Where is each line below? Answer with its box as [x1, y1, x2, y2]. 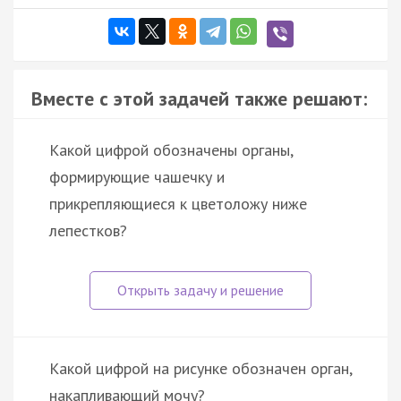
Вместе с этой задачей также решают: [31, 85, 367, 111]
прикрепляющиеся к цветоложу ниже [49, 192, 307, 214]
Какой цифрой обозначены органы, [49, 139, 293, 160]
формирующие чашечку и [49, 166, 225, 187]
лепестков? [49, 219, 127, 241]
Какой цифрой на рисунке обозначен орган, [49, 357, 352, 379]
